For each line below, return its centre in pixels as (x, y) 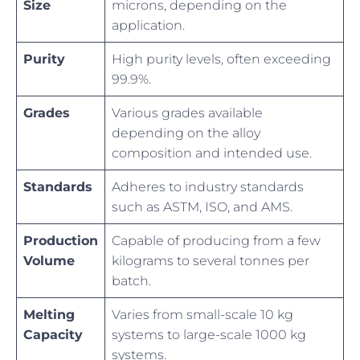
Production (61, 241)
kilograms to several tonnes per (211, 261)
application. (148, 26)
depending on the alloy (186, 133)
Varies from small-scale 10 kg (202, 315)
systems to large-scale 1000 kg (209, 335)
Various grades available (187, 113)
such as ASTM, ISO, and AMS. (202, 207)
